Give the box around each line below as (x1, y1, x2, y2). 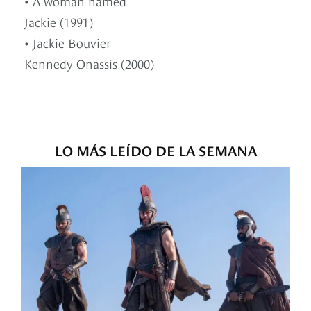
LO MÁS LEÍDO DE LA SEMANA (54, 140, 257, 160)
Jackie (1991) (24, 12, 93, 31)
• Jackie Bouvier (24, 33, 111, 51)
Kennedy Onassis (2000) (24, 54, 154, 72)
